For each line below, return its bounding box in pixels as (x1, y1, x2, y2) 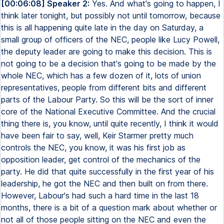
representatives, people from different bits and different (1, 82, 206, 92)
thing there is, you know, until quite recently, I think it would (1, 118, 218, 128)
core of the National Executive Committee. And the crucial (1, 106, 215, 116)
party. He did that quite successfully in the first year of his (1, 166, 214, 176)
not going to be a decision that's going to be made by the (1, 58, 216, 68)
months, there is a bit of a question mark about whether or (1, 202, 217, 212)
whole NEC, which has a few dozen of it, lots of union (1, 70, 201, 80)
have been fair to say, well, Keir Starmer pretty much (1, 130, 193, 140)
